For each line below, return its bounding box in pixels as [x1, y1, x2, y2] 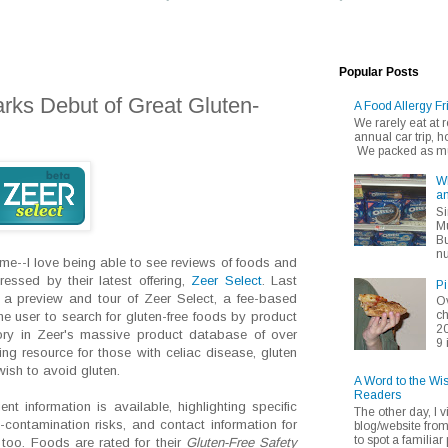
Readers [354, 388, 401, 403]
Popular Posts [339, 64, 419, 79]
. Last [261, 273, 298, 289]
